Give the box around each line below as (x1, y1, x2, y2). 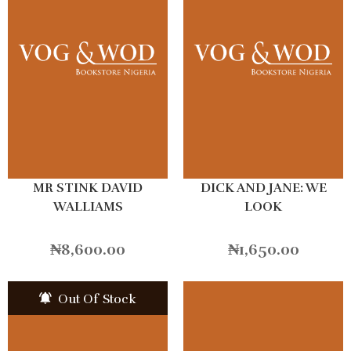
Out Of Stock (55, 291, 136, 308)
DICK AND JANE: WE (200, 180, 327, 197)
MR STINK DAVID (33, 180, 143, 197)
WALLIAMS (52, 199, 123, 215)
